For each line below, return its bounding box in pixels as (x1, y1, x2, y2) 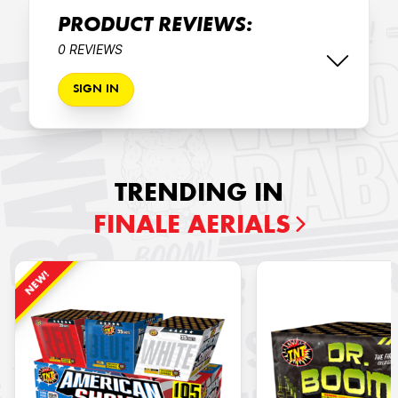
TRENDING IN (115, 181, 283, 209)
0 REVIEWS (58, 42, 123, 58)
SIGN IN (73, 84, 119, 97)
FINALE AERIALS (92, 213, 291, 241)
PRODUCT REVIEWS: (58, 16, 252, 38)
